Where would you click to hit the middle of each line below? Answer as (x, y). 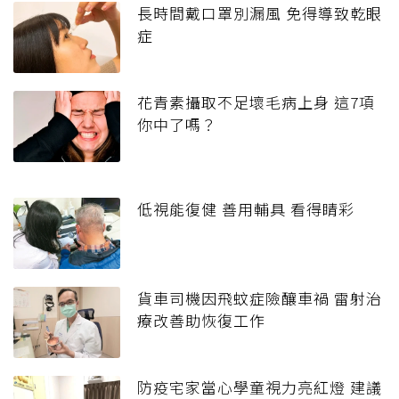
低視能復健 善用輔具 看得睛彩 (246, 209)
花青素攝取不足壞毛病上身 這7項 (256, 102)
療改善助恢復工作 (201, 321)
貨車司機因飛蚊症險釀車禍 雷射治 (260, 298)
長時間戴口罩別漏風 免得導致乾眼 (260, 13)
